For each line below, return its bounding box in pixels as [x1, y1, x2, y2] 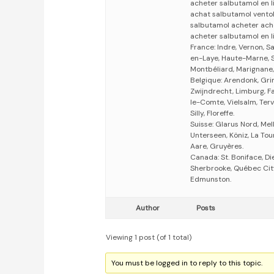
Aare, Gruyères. [190, 141, 244, 152]
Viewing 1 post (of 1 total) [106, 232, 192, 243]
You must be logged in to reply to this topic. [111, 258, 263, 268]
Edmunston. [190, 174, 232, 185]
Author [135, 203, 160, 213]
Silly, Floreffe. [190, 108, 235, 119]
